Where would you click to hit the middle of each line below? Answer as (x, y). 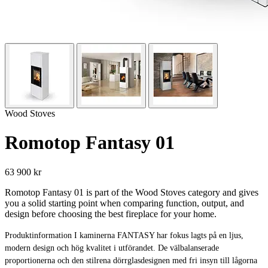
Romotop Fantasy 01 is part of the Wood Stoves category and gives (132, 192)
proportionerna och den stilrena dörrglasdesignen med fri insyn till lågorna (131, 260)
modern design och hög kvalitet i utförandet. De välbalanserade (112, 248)
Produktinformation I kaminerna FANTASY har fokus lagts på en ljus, (124, 235)
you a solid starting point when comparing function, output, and (124, 203)
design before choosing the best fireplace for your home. (111, 214)
